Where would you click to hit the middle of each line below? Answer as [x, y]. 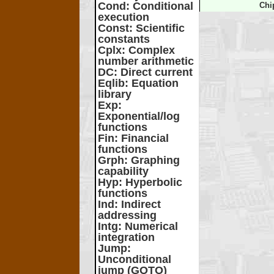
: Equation [152, 83]
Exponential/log [139, 116]
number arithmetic [146, 61]
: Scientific [157, 28]
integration [126, 237]
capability [123, 171]
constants [124, 39]
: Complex [148, 50]
